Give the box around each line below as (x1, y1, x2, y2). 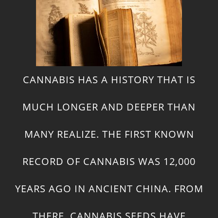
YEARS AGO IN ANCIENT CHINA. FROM (15, 182, 203, 196)
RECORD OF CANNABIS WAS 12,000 (22, 155, 196, 168)
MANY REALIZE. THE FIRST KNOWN (24, 127, 194, 141)
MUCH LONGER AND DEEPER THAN (22, 100, 196, 114)
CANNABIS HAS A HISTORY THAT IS (22, 73, 196, 87)
